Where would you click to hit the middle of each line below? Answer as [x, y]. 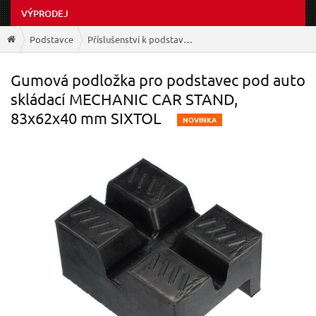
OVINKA [202, 120]
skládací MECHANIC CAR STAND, [124, 99]
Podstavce [51, 39]
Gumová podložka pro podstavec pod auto [158, 80]
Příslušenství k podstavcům [188, 39]
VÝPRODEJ [45, 14]
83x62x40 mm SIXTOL [86, 118]
